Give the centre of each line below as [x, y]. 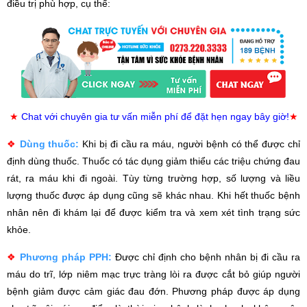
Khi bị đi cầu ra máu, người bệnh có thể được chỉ [192, 144]
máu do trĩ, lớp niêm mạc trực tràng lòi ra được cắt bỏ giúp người [153, 274]
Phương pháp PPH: [66, 257]
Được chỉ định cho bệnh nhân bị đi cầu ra [208, 257]
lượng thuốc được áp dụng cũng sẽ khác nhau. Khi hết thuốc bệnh [153, 196]
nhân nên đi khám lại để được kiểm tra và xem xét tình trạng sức [153, 213]
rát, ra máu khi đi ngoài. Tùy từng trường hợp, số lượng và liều [153, 179]
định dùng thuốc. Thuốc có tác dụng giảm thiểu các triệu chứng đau [153, 161]
